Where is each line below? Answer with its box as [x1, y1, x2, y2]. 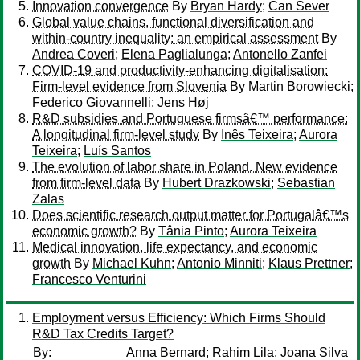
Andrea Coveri [32, 47, 115, 61]
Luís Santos [84, 144, 151, 157]
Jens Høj [157, 96, 209, 109]
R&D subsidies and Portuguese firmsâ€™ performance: [32, 112, 348, 125]
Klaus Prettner [268, 256, 350, 270]
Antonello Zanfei [233, 47, 327, 61]
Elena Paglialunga [121, 47, 227, 61]
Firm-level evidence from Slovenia [32, 80, 227, 93]
